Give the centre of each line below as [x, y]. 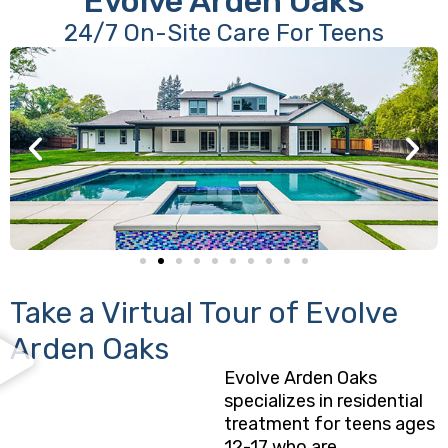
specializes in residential [323, 401]
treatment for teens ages [329, 424]
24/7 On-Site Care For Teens [224, 33]
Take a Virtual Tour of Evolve [204, 313]
